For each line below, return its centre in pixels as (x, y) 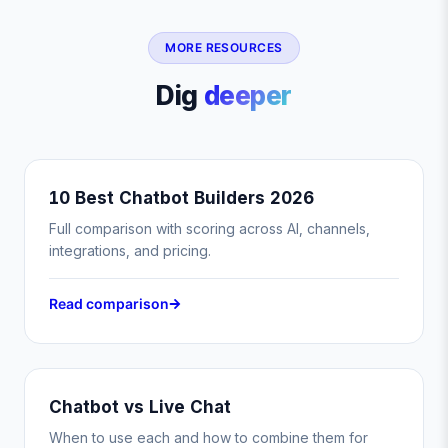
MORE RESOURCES (224, 47)
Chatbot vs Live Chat (140, 407)
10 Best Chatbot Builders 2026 (181, 198)
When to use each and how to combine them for (208, 437)
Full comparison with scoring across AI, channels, (209, 228)
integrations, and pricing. (130, 250)
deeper (248, 95)
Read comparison (109, 303)
